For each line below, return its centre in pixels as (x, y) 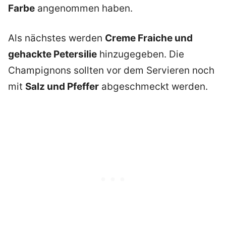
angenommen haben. (84, 9)
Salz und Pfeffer (62, 87)
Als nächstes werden (56, 38)
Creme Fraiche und (149, 38)
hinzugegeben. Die (140, 54)
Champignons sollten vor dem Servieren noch (111, 71)
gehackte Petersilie (52, 54)
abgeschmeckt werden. (153, 87)
